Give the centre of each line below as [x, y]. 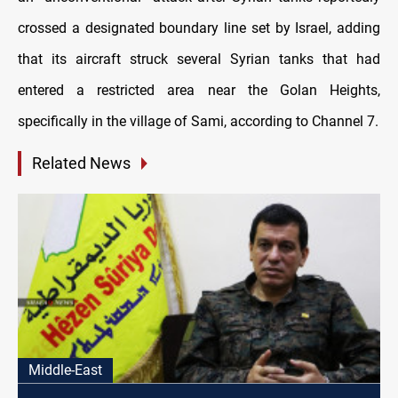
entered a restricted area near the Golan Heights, [199, 91]
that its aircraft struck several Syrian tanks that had [199, 60]
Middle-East [65, 370]
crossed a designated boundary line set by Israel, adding [199, 28]
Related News [81, 163]
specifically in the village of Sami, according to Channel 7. [198, 122]
